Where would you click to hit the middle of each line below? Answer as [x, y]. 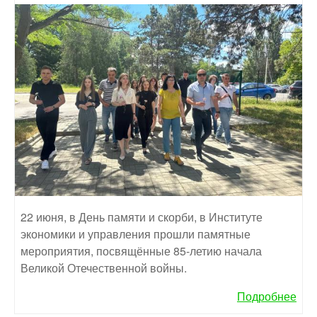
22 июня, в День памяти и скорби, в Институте [142, 217]
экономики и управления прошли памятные [136, 234]
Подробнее [267, 296]
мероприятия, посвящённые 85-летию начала [141, 250]
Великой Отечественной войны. [104, 267]
